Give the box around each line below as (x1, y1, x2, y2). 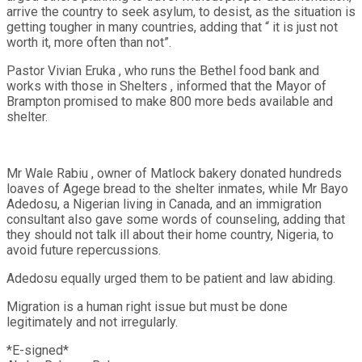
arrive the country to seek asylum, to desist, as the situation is (6, 3, 356, 19)
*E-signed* (6, 342, 69, 358)
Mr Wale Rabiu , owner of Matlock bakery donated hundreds (6, 165, 342, 181)
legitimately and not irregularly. (6, 314, 178, 330)
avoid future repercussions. (6, 242, 161, 258)
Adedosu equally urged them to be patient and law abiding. (6, 270, 335, 286)
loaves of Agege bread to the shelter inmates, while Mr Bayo (6, 180, 348, 196)
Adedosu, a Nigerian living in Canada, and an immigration (6, 196, 322, 212)
